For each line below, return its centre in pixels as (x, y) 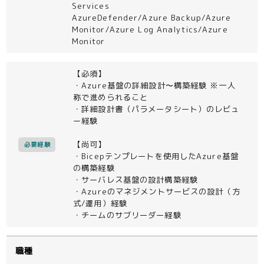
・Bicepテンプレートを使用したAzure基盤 (156, 156)
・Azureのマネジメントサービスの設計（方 (157, 192)
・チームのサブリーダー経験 (127, 215)
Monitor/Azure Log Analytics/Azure (150, 29)
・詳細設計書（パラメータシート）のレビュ (156, 109)
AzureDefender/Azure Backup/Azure (151, 18)
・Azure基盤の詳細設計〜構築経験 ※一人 (154, 85)
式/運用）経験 (100, 203)
